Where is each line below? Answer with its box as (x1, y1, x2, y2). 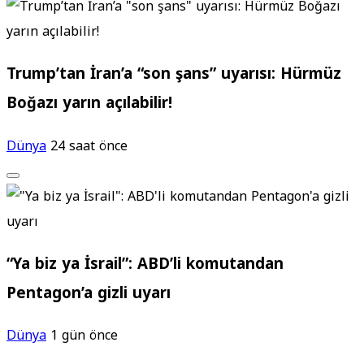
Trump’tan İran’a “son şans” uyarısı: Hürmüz (6, 59, 341, 89)
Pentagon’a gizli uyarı (6, 278, 171, 308)
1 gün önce (50, 323, 118, 349)
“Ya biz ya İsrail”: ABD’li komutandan (6, 249, 284, 279)
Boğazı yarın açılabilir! (6, 89, 172, 119)
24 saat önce (50, 132, 128, 158)
